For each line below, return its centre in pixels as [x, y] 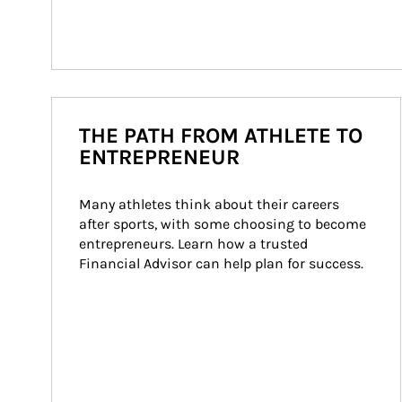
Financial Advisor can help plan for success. [221, 263]
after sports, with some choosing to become [224, 224]
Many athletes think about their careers [211, 204]
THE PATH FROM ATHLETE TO [221, 135]
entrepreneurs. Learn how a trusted [195, 244]
